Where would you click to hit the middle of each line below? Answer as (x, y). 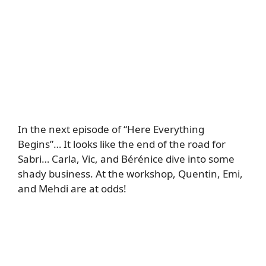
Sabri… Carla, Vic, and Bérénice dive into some (126, 159)
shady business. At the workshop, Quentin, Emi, (130, 174)
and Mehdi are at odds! (72, 189)
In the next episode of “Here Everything (111, 129)
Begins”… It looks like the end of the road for (122, 144)
